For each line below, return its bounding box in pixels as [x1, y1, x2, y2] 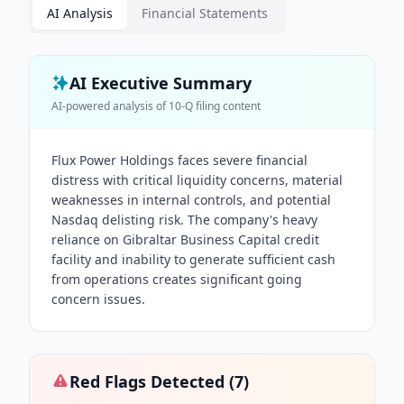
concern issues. [51, 290, 145, 308]
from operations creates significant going [51, 271, 302, 288]
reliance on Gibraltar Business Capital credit [51, 231, 319, 248]
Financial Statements [142, 5, 268, 22]
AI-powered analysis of [51, 98, 169, 114]
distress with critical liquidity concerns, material [51, 171, 343, 188]
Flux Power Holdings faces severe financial [51, 151, 308, 169]
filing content [193, 98, 261, 114]
